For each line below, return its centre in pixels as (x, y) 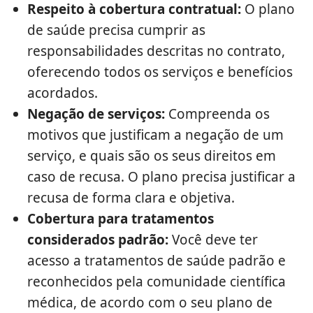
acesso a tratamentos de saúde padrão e (156, 261)
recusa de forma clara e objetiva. (131, 198)
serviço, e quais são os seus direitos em (152, 156)
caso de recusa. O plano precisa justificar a (161, 177)
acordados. (63, 93)
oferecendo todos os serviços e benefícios (160, 72)
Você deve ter (213, 240)
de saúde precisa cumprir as (116, 30)
